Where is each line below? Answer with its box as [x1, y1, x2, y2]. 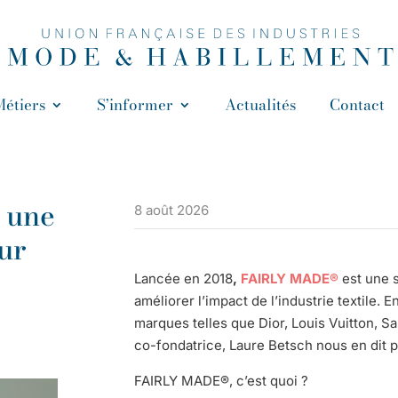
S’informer [97, 93, 173, 116]
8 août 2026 [133, 201, 209, 219]
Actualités [225, 93, 296, 116]
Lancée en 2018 [133, 269, 233, 287]
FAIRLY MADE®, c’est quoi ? [133, 371, 308, 389]
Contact [330, 93, 385, 116]
